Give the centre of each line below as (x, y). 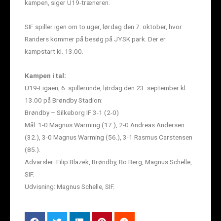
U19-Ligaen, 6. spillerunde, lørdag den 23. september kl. (106, 88)
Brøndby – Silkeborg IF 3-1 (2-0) (72, 112)
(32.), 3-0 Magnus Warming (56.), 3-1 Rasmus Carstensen (109, 137)
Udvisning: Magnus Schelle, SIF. (70, 186)
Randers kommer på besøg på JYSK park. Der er (95, 39)
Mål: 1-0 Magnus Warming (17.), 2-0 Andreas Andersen (105, 125)
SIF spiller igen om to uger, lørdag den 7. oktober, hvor (103, 26)
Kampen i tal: (45, 75)
